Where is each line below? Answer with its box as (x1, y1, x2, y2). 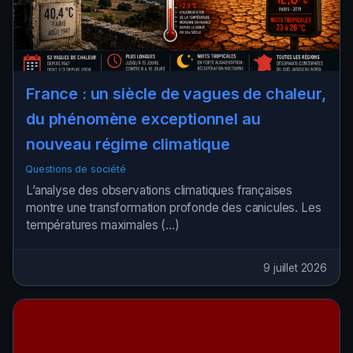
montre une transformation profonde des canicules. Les (26, 200, 321, 216)
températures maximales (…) (26, 217, 180, 233)
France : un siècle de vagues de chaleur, (26, 84, 326, 103)
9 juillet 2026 (263, 261, 327, 274)
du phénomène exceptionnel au (26, 109, 261, 128)
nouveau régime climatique (26, 134, 230, 154)
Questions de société (25, 163, 126, 176)
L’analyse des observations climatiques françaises (26, 183, 293, 199)
